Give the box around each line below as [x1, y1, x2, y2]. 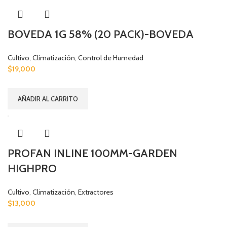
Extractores [78, 187, 113, 197]
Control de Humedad [78, 53, 143, 62]
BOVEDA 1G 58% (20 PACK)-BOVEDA [8, 27, 194, 41]
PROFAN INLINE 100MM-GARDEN [8, 146, 177, 161]
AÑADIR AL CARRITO [18, 95, 78, 103]
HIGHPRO [8, 162, 57, 176]
